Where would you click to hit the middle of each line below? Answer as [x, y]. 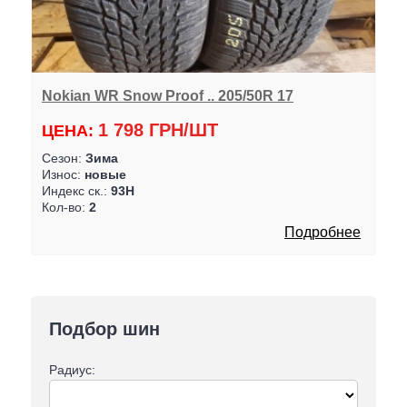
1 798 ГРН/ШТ [158, 129]
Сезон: [63, 158]
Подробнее [323, 232]
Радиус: [72, 370]
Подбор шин [104, 328]
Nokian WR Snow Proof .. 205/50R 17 [167, 96]
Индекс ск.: [76, 190]
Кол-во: [65, 207]
